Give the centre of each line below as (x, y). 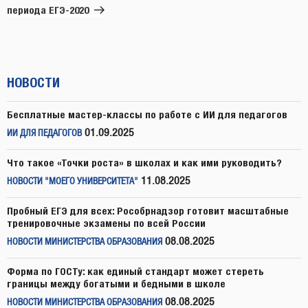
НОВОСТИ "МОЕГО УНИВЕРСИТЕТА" (73, 181)
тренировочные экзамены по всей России (106, 223)
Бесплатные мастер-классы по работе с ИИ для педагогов (147, 114)
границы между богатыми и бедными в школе (116, 283)
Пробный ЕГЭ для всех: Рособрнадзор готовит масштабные (148, 210)
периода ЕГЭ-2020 (48, 10)
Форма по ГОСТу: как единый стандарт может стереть (135, 271)
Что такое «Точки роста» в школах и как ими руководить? (144, 162)
